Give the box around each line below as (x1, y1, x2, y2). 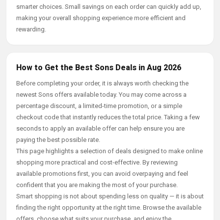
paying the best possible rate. (16, 136, 100, 143)
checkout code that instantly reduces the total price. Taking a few (16, 113, 200, 121)
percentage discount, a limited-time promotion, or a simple (16, 102, 182, 110)
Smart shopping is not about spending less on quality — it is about (16, 192, 204, 200)
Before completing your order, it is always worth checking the (16, 80, 189, 87)
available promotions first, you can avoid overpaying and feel (16, 170, 188, 177)
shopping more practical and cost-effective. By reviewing (16, 159, 178, 166)
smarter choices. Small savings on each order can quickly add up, (16, 3, 201, 10)
